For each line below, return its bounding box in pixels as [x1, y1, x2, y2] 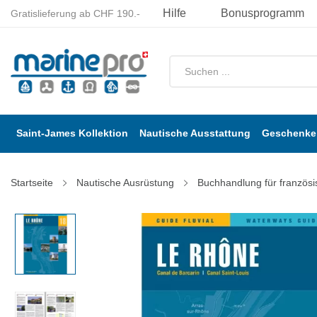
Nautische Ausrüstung [76, 177, 174, 189]
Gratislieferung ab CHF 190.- [11, 8, 140, 19]
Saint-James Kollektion [16, 127, 128, 139]
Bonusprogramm [221, 7, 304, 19]
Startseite [11, 177, 53, 189]
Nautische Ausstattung [139, 127, 250, 139]
